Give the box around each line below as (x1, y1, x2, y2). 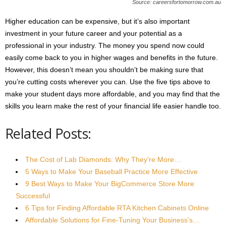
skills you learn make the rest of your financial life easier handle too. (5, 102, 221, 110)
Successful (16, 192, 50, 200)
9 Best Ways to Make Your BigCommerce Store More (25, 180, 194, 188)
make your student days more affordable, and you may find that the (5, 90, 220, 98)
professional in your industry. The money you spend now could (5, 41, 204, 49)
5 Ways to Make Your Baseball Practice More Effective (25, 167, 198, 176)
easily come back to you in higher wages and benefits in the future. (5, 53, 218, 62)
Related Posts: (5, 124, 91, 143)
